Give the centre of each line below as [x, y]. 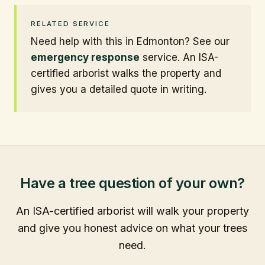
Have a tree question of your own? [132, 183]
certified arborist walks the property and [126, 73]
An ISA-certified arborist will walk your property [132, 211]
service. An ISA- [180, 57]
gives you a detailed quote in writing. [119, 89]
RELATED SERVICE [70, 23]
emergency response [85, 57]
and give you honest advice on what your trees [132, 228]
